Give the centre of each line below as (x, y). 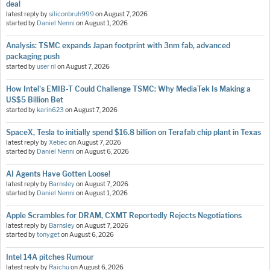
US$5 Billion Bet (35, 100)
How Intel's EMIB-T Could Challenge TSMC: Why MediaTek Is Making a (128, 89)
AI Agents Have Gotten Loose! (58, 174)
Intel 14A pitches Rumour (50, 257)
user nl (46, 67)
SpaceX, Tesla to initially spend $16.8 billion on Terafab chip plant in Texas (133, 133)
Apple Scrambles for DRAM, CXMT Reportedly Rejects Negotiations (124, 216)
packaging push (33, 57)
